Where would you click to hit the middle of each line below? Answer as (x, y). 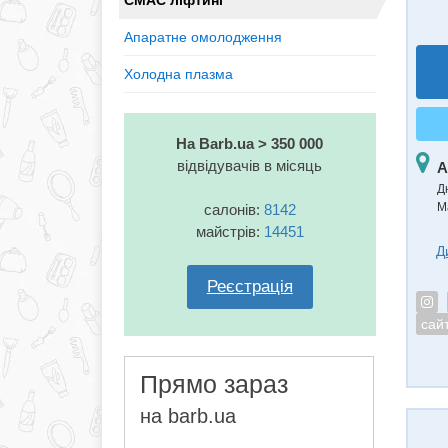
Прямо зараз (214, 384)
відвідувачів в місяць (250, 165)
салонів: (233, 209)
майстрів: (229, 231)
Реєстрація (249, 286)
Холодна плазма (178, 74)
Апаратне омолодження (203, 37)
